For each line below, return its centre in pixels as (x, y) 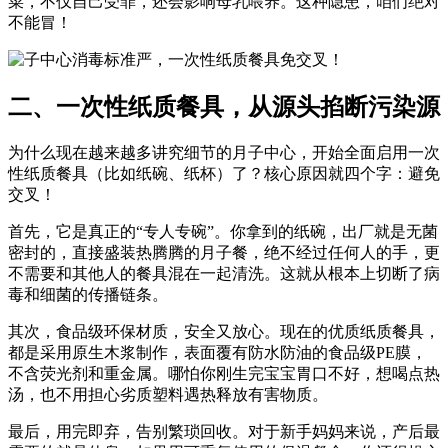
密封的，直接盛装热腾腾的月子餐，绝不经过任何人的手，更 (224, 252)
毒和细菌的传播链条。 (88, 294)
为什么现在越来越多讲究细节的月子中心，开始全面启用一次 (224, 152)
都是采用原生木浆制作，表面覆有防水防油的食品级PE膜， (217, 352)
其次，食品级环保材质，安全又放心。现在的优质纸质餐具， (224, 331)
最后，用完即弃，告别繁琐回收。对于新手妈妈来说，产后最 (224, 431)
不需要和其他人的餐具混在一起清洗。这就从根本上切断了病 (224, 273)
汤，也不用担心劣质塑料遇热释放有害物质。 (168, 394)
